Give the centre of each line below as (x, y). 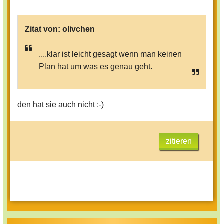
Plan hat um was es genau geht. (96, 67)
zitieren (179, 141)
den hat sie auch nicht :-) (61, 105)
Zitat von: (44, 29)
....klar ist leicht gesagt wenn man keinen (110, 54)
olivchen (79, 29)
